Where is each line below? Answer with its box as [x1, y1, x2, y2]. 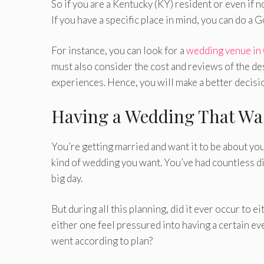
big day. [51, 171, 82, 184]
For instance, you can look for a [51, 44, 186, 57]
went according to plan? [51, 235, 153, 247]
